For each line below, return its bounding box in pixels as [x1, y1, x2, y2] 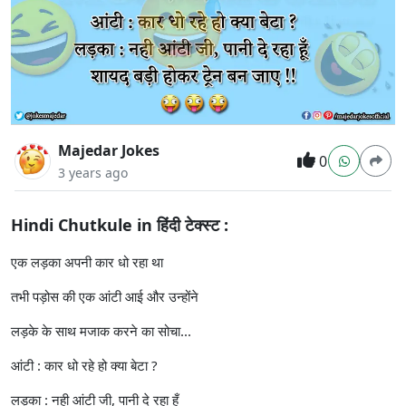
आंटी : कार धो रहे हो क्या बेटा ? [11, 355, 158, 374]
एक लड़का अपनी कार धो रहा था [11, 252, 163, 271]
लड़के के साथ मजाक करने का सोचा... [11, 321, 191, 340]
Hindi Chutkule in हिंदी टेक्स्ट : [11, 213, 228, 236]
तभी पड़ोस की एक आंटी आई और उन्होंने [11, 286, 198, 305]
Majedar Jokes [58, 140, 159, 160]
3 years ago [58, 163, 128, 181]
